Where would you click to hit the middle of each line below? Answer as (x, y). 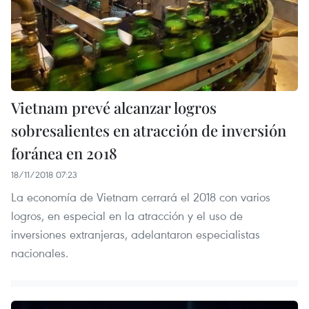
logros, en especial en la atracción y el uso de (127, 215)
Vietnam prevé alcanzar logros (114, 107)
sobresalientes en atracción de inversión (149, 130)
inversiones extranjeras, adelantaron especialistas (136, 234)
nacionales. (40, 252)
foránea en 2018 (64, 153)
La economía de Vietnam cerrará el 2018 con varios (141, 197)
